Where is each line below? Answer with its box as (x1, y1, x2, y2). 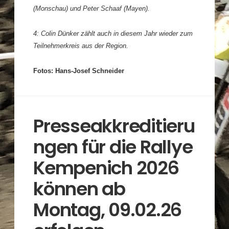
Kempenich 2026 (33, 154, 179, 181)
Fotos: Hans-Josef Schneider (33, 67, 125, 75)
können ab (33, 175, 125, 202)
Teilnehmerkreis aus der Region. (33, 41, 129, 50)
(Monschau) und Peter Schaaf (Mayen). (33, 4, 150, 12)
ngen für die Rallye (33, 133, 193, 160)
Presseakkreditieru (33, 112, 195, 139)
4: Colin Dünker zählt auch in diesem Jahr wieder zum (33, 29, 193, 37)
